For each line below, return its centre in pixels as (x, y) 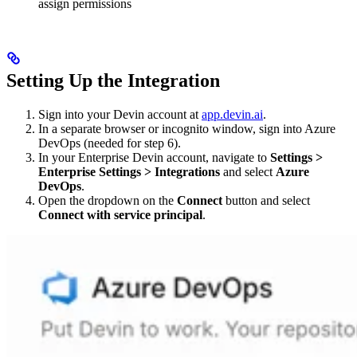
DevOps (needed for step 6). (110, 143)
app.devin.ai (232, 115)
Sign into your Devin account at (120, 115)
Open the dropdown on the (108, 201)
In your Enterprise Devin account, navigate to (154, 158)
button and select (266, 201)
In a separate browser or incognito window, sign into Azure (187, 129)
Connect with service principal (120, 215)
